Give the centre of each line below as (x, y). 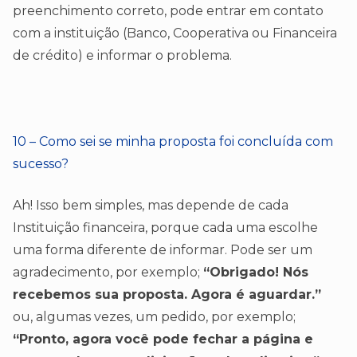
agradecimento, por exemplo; (108, 273)
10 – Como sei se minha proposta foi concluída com (173, 142)
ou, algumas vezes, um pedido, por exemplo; (154, 317)
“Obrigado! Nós (256, 273)
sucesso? (41, 164)
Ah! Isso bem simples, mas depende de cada (151, 206)
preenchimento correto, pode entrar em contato (168, 11)
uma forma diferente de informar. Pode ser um (163, 250)
